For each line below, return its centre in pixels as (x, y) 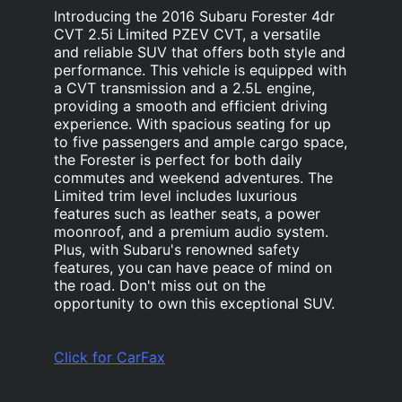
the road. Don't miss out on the (160, 286)
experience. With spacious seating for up (192, 124)
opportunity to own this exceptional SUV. (194, 304)
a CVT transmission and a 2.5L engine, (184, 88)
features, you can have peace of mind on (193, 268)
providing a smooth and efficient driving (191, 106)
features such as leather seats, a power (187, 214)
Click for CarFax (109, 358)
